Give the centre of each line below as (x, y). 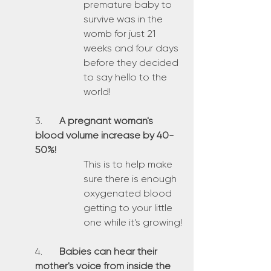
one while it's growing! (133, 222)
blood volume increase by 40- (105, 135)
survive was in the (124, 19)
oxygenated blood (129, 193)
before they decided (132, 63)
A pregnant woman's (107, 121)
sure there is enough (131, 179)
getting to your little (129, 208)
